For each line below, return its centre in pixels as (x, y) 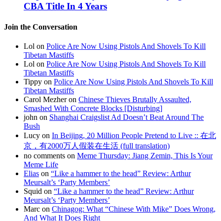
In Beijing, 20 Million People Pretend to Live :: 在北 (134, 135)
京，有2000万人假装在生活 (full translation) (97, 146)
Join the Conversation (41, 27)
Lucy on (38, 135)
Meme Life (41, 165)
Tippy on (39, 82)
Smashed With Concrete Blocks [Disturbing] (93, 108)
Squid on (39, 191)
